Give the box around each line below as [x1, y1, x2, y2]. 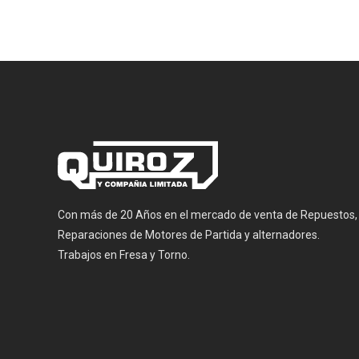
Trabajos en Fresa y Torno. [58, 248, 190, 262]
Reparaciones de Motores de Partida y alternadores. [58, 228, 320, 242]
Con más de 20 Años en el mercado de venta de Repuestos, [58, 208, 357, 222]
